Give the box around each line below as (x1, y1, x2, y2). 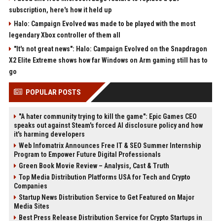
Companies (13, 182, 47, 190)
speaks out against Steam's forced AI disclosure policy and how (13, 121, 203, 130)
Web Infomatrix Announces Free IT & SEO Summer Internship (18, 142, 201, 150)
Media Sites (13, 202, 49, 211)
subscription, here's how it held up (8, 6, 111, 14)
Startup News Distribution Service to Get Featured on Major (18, 193, 194, 202)
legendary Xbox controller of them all (8, 31, 120, 39)
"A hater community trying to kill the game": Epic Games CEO (18, 112, 197, 121)
